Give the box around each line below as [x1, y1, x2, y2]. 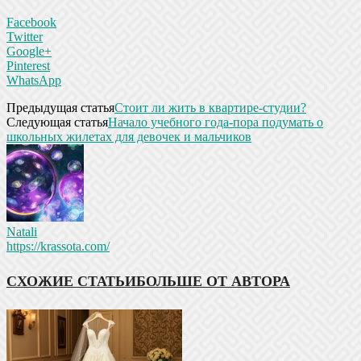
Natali [6, 224, 37, 239]
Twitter [6, 29, 43, 44]
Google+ [6, 44, 52, 58]
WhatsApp [6, 73, 61, 87]
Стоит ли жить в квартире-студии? [114, 100, 306, 114]
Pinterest [6, 58, 50, 73]
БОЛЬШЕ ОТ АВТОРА [136, 272, 290, 289]
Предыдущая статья [6, 100, 114, 114]
